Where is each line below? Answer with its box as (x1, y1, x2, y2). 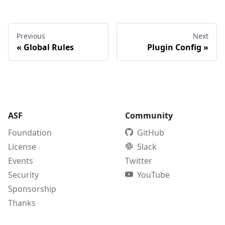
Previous (17, 31, 45, 41)
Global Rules (24, 42, 74, 53)
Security (8, 169, 39, 181)
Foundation (8, 127, 52, 139)
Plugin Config (147, 42, 201, 53)
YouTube (137, 169, 170, 181)
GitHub (137, 127, 164, 139)
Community (125, 110, 173, 122)
